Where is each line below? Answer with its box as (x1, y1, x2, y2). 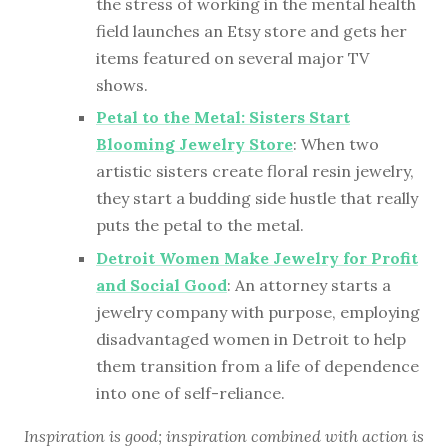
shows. (96, 74, 148, 95)
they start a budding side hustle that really (96, 188, 418, 209)
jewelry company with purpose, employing (96, 301, 420, 322)
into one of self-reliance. (96, 382, 285, 403)
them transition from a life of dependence (96, 355, 419, 376)
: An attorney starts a (227, 274, 391, 295)
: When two (293, 134, 379, 155)
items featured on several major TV (96, 47, 369, 68)
